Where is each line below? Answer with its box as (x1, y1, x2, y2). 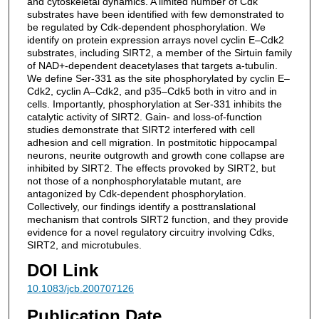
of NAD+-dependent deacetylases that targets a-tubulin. (26, 59, 278, 71)
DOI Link (26, 261, 98, 281)
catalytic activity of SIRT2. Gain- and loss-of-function (26, 110, 262, 122)
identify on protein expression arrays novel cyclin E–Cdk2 (26, 33, 284, 46)
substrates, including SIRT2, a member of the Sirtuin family (26, 46, 292, 58)
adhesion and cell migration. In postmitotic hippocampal (26, 136, 277, 148)
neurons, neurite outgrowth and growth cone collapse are (26, 149, 285, 161)
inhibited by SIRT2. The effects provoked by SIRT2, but (26, 162, 276, 174)
